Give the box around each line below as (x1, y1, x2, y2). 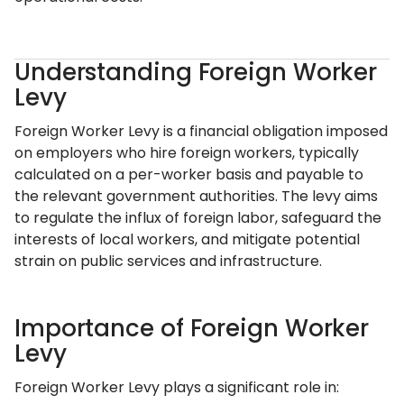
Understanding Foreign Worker (14, 56, 378, 88)
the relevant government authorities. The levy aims (14, 186, 378, 207)
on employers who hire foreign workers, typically (14, 142, 359, 163)
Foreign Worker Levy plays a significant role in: (14, 377, 339, 398)
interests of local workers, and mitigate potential (14, 229, 360, 250)
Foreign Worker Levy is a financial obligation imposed (14, 121, 388, 142)
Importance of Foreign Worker (14, 312, 370, 344)
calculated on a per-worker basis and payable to (14, 164, 363, 185)
